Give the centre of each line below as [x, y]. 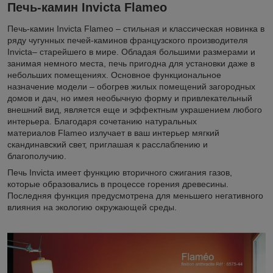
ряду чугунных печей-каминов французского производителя [128, 41]
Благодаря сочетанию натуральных [126, 122]
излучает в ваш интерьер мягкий [153, 133]
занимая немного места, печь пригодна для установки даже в [131, 64]
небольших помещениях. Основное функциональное [114, 75]
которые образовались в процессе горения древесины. [118, 184]
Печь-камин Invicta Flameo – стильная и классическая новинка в [136, 29]
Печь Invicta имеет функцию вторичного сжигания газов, [120, 173]
